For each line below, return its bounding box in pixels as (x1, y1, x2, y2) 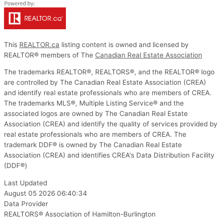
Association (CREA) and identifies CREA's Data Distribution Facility (4, 151, 215, 160)
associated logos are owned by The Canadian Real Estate (4, 110, 188, 118)
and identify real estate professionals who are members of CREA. (4, 89, 212, 97)
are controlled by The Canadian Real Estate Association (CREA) (4, 78, 206, 87)
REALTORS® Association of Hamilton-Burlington (4, 210, 156, 218)
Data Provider (4, 199, 48, 208)
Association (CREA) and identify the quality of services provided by (4, 120, 218, 128)
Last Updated (4, 178, 47, 187)
